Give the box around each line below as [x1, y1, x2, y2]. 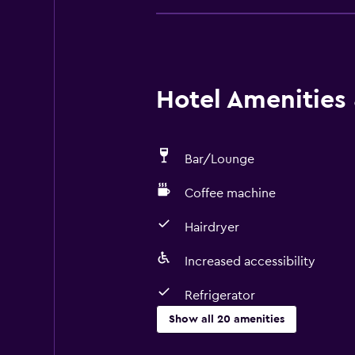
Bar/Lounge [184, 153, 254, 166]
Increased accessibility [184, 255, 315, 268]
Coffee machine [184, 187, 276, 200]
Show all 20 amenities [168, 314, 284, 325]
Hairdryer [184, 221, 239, 234]
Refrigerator [184, 289, 255, 302]
